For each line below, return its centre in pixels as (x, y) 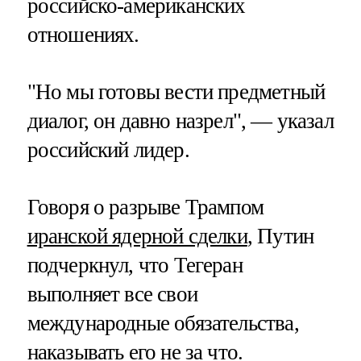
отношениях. (83, 34)
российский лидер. (108, 149)
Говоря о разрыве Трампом (145, 207)
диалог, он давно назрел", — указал (180, 120)
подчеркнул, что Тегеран (135, 266)
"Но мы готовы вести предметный (176, 91)
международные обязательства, (163, 324)
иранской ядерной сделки (137, 237)
